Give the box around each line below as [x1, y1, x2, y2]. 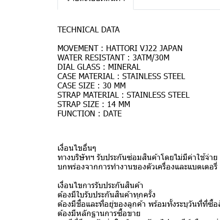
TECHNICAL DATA [57, 24, 120, 34]
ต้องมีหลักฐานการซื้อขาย [57, 208, 140, 218]
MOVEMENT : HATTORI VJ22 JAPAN [57, 43, 183, 53]
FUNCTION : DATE [57, 108, 122, 118]
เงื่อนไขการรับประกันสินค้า [57, 180, 143, 190]
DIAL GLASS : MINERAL [57, 61, 140, 72]
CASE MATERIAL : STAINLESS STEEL [57, 71, 185, 81]
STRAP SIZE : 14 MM [57, 99, 130, 109]
